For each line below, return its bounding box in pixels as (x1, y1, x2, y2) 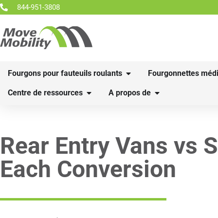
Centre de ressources (8, 88, 83, 97)
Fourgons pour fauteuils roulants (8, 69, 122, 78)
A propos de (109, 88, 151, 97)
